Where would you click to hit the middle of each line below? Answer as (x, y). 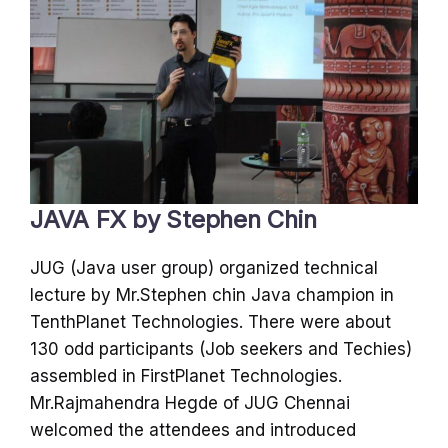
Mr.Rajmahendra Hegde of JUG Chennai (190, 403)
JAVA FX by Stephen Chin (173, 220)
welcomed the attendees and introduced (193, 430)
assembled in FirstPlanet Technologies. (186, 376)
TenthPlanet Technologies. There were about (210, 322)
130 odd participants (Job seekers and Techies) (221, 349)
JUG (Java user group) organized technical (204, 268)
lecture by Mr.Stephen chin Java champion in (212, 295)
